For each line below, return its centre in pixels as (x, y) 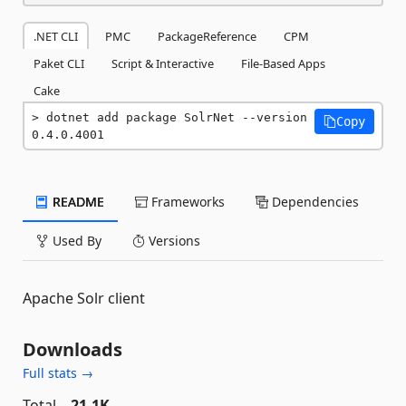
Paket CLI (59, 63)
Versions (173, 241)
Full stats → (58, 373)
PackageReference (207, 36)
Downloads (72, 349)
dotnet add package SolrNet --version (177, 117)
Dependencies (314, 202)
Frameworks (186, 202)
